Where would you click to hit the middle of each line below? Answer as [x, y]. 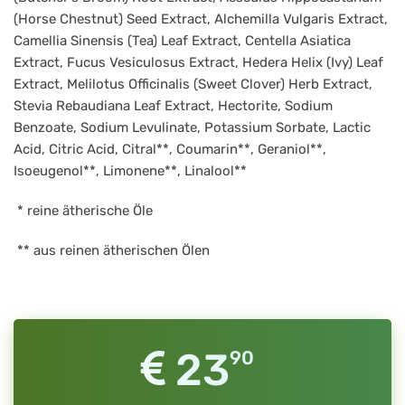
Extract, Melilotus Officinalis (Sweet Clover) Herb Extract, [193, 84]
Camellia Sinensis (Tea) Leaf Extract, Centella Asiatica [182, 41]
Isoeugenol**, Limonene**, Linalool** [130, 171]
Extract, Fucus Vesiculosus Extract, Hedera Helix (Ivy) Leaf [198, 62]
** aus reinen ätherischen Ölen [112, 250]
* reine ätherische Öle [83, 211]
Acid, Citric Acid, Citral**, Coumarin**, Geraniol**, [170, 149]
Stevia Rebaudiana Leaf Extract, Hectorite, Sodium [173, 106]
